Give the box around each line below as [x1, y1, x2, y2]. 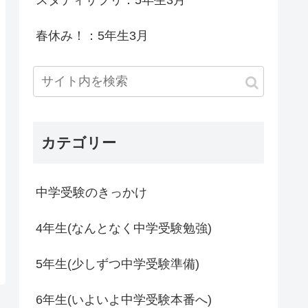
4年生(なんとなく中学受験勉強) [36, 221, 212, 236]
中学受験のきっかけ [36, 186, 147, 200]
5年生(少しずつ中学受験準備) [36, 257, 199, 272]
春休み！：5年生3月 [36, 29, 148, 43]
